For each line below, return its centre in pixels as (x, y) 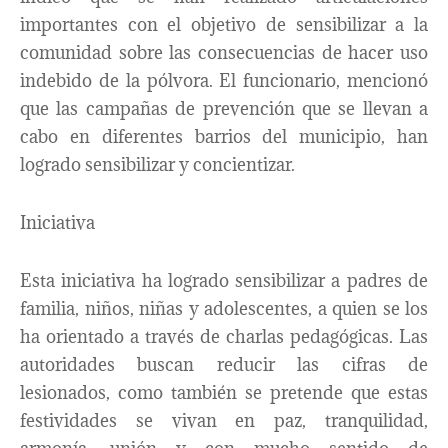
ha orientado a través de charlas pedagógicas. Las (224, 336)
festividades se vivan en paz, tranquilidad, (224, 420)
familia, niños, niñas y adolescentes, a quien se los (224, 308)
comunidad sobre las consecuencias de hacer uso (224, 53)
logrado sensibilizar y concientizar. (157, 165)
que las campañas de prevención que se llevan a (224, 109)
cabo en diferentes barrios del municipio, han (224, 137)
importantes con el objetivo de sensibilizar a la (224, 25)
